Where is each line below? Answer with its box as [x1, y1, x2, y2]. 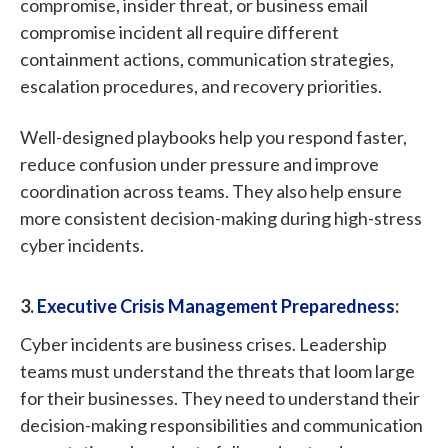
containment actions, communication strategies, [20, 47, 394, 70]
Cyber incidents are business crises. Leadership [20, 332, 387, 355]
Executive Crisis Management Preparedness [37, 295, 395, 318]
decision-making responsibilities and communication [20, 413, 423, 436]
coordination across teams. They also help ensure [20, 179, 402, 202]
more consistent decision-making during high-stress [20, 206, 422, 229]
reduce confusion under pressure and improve [20, 152, 379, 175]
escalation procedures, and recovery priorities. [20, 74, 382, 97]
